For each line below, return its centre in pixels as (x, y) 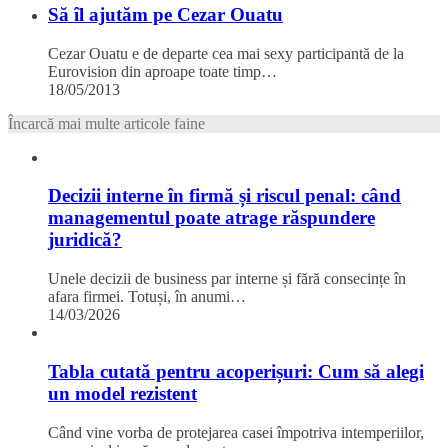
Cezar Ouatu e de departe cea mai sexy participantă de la (226, 53)
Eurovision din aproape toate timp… (162, 71)
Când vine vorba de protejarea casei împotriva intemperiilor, (236, 432)
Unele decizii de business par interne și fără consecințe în (227, 279)
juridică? (85, 240)
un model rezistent (122, 393)
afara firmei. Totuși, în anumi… (147, 297)
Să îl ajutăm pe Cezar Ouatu (165, 14)
